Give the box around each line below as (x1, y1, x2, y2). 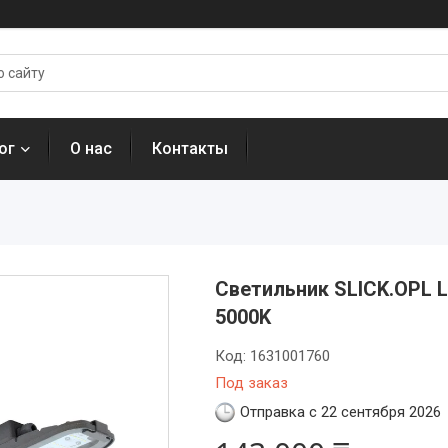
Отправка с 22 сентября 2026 (239, 403, 441, 421)
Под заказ (214, 374, 288, 392)
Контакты (152, 139, 228, 158)
